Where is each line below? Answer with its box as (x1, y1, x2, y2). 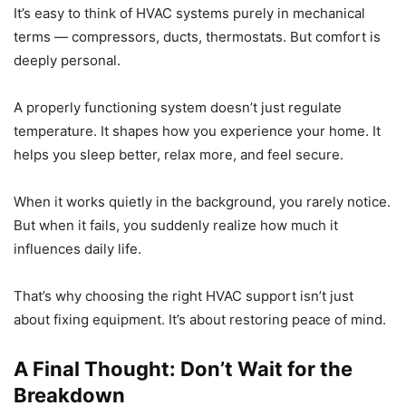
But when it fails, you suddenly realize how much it (14, 217, 338, 235)
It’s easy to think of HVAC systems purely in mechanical (14, 5, 365, 23)
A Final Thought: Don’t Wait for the (14, 357, 353, 382)
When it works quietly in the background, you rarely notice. (14, 193, 391, 211)
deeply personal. (14, 52, 121, 70)
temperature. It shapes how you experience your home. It (14, 122, 381, 140)
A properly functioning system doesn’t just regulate (14, 99, 342, 117)
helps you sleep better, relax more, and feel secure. (14, 146, 343, 164)
